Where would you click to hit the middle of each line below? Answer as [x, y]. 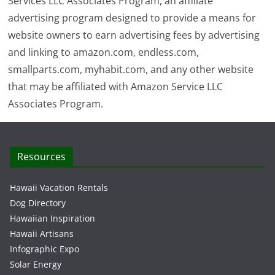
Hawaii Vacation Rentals [59, 188]
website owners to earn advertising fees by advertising [134, 35]
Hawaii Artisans [42, 234]
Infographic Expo [45, 249]
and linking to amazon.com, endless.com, [104, 52]
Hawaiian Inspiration [52, 218]
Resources [41, 157]
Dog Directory [38, 203]
